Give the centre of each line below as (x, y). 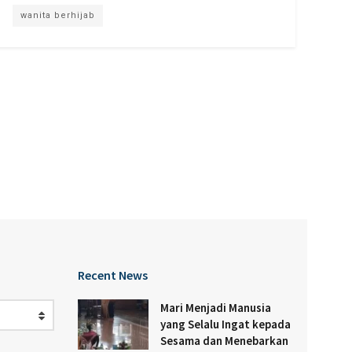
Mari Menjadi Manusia (215, 307)
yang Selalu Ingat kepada (225, 324)
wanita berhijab (58, 15)
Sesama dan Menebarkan (224, 340)
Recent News (112, 275)
